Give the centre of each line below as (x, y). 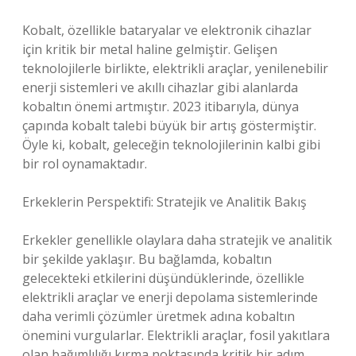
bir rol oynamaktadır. (85, 164)
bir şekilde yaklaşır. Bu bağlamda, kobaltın (147, 259)
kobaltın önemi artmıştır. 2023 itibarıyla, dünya (161, 106)
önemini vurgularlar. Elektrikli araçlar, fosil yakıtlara (176, 335)
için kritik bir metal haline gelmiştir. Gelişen (150, 49)
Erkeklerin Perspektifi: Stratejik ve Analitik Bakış (164, 202)
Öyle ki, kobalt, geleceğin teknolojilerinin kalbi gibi (171, 145)
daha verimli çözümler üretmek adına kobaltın (159, 316)
